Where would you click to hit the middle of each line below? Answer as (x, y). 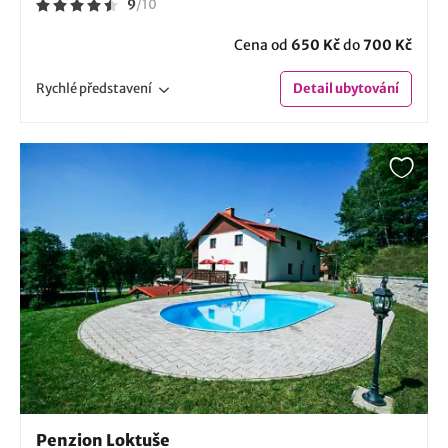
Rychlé (57, 88)
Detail (313, 88)
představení (115, 88)
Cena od (262, 44)
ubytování (366, 88)
